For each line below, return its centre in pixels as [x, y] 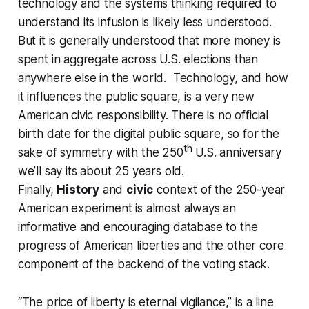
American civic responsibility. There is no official [143, 116]
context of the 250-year [219, 190]
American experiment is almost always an [127, 209]
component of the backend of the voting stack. [145, 265]
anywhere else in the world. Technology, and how [153, 78]
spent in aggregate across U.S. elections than [138, 60]
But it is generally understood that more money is [149, 41]
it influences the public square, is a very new [136, 97]
